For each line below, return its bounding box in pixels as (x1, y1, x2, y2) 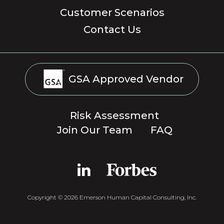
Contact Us (83, 23, 141, 35)
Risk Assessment (70, 109, 159, 121)
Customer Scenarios (59, 6, 164, 18)
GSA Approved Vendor (65, 72, 183, 85)
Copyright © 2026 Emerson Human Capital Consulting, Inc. (27, 193, 196, 201)
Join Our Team (56, 123, 132, 136)
